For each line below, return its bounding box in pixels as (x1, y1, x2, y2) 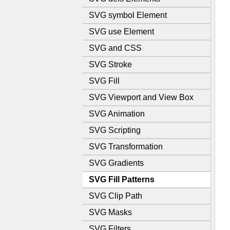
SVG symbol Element (89, 11, 167, 20)
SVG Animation (89, 109, 145, 118)
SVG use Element (89, 27, 154, 36)
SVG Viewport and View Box (89, 93, 194, 102)
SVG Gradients (89, 159, 144, 167)
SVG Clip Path (89, 191, 142, 200)
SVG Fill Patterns (89, 175, 155, 184)
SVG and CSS (89, 44, 142, 52)
